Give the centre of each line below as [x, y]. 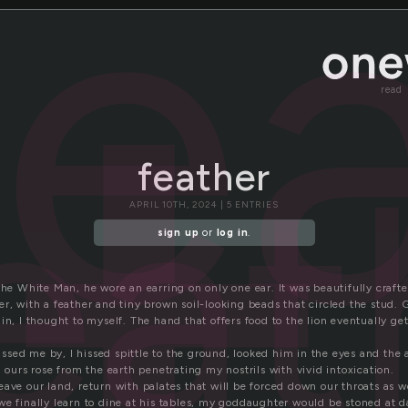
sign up [178, 233]
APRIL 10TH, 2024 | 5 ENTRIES [204, 204]
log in [232, 233]
